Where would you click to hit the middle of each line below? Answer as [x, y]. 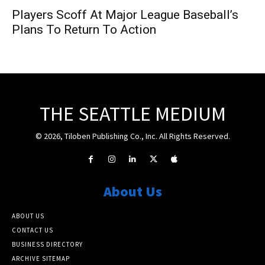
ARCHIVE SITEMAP [41, 259]
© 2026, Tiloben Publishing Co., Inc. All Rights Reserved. [132, 136]
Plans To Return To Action [84, 29]
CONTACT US [33, 230]
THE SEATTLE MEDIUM [132, 113]
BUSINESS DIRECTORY [47, 245]
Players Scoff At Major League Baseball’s [125, 14]
